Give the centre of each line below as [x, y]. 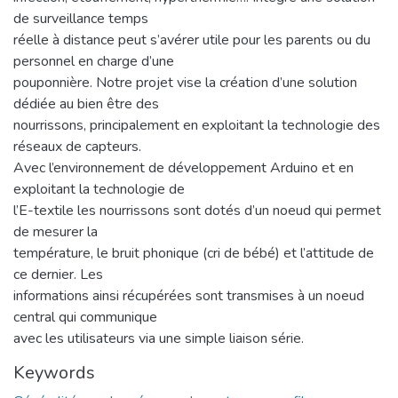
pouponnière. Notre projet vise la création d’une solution [185, 82]
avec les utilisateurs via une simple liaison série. [159, 338]
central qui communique [85, 317]
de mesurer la [56, 231]
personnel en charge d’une [94, 61]
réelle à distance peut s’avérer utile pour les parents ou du [192, 40]
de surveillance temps [81, 18]
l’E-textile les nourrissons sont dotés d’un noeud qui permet [197, 210]
